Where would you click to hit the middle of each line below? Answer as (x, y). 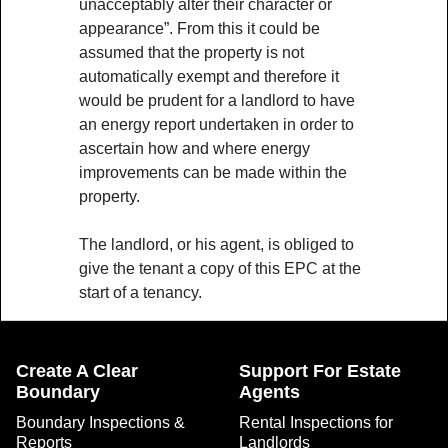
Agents (269, 392)
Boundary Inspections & (100, 422)
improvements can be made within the (213, 172)
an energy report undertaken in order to (216, 124)
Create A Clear (77, 371)
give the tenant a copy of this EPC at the (220, 268)
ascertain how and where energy (194, 148)
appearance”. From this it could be (199, 28)
